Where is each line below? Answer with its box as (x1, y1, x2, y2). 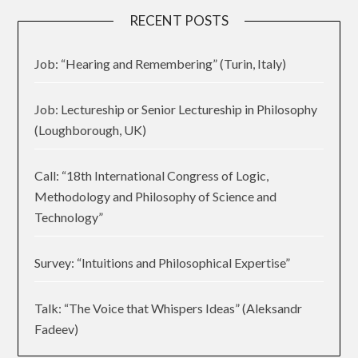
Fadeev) (34, 320, 79, 336)
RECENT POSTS (129, 11, 229, 29)
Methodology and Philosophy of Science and (34, 188, 277, 204)
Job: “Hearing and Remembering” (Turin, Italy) (34, 55, 287, 71)
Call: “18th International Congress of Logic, (34, 167, 269, 183)
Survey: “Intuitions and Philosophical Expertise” (34, 254, 291, 270)
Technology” (34, 209, 104, 225)
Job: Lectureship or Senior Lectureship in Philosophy (34, 101, 318, 117)
